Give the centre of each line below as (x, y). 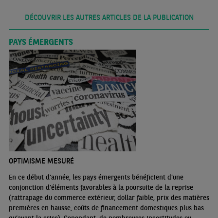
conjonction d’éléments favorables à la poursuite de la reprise (101, 187)
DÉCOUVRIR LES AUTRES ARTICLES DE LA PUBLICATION (109, 18)
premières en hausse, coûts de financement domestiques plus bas (106, 208)
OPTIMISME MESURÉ (41, 161)
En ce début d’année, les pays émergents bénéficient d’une (96, 177)
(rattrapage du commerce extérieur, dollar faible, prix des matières (109, 197)
